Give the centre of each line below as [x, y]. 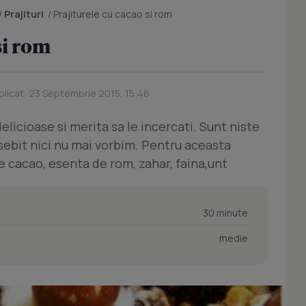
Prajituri [24, 14]
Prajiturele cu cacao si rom [113, 14]
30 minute [225, 213]
